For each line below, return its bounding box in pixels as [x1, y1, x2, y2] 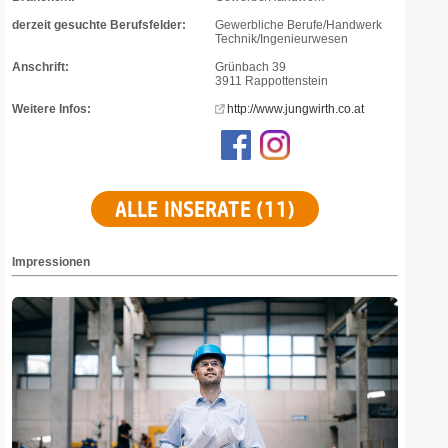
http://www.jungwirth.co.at [227, 102, 364, 116]
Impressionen [12, 255, 90, 269]
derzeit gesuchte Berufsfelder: [12, 18, 186, 32]
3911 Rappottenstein [215, 74, 328, 88]
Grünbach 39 [215, 60, 286, 74]
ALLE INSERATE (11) [115, 197, 295, 221]
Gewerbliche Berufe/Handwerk [215, 18, 382, 32]
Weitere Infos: [12, 102, 91, 116]
